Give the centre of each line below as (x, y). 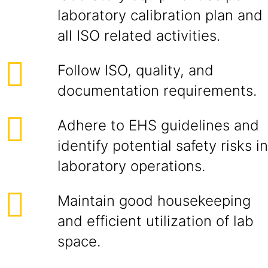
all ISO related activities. (139, 36)
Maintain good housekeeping (154, 201)
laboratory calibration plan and (160, 15)
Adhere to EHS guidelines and (158, 125)
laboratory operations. (131, 166)
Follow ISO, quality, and (135, 70)
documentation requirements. (157, 91)
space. (79, 241)
